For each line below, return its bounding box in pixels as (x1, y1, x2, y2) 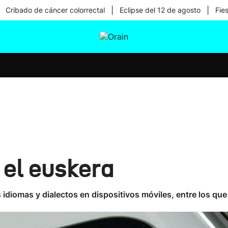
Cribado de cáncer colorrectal (5, 6, 105, 14)
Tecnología (94, 79, 136, 90)
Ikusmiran (94, 53, 133, 63)
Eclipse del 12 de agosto (119, 6, 201, 14)
